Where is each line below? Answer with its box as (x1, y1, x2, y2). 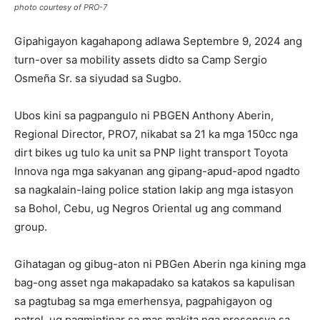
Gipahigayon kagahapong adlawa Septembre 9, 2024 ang (14, 34, 302, 49)
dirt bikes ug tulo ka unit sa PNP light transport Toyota (14, 146, 288, 160)
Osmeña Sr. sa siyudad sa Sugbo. (14, 71, 181, 86)
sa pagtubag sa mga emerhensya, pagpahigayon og (14, 294, 272, 309)
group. (14, 220, 47, 234)
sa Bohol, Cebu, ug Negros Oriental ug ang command (14, 201, 281, 216)
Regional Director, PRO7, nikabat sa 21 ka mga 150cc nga (14, 127, 298, 141)
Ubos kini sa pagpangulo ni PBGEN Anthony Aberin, (14, 109, 274, 123)
